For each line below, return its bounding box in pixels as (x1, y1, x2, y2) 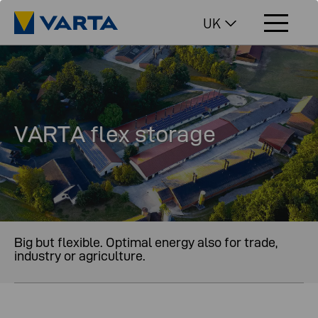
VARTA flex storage (14, 121, 216, 146)
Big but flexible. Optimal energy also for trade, (14, 234, 278, 250)
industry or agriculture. (14, 248, 146, 263)
